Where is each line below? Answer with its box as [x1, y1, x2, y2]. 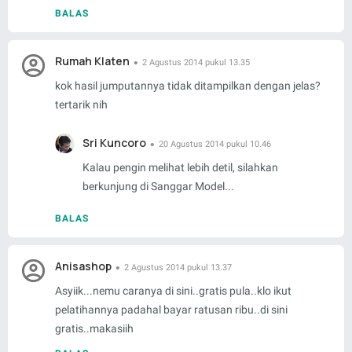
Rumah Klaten [55, 53, 130, 69]
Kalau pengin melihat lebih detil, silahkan [82, 161, 278, 174]
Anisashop [55, 258, 112, 274]
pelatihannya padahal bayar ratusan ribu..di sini [55, 303, 288, 317]
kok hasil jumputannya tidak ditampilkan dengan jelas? [55, 79, 321, 93]
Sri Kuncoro [82, 135, 146, 151]
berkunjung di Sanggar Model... [82, 180, 234, 193]
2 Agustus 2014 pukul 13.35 [142, 57, 250, 68]
